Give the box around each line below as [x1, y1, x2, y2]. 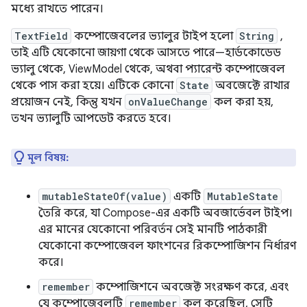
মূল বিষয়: [27, 151, 69, 164]
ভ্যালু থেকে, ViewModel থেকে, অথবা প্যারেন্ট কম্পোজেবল [11, 62, 285, 76]
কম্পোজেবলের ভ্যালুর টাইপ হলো [71, 29, 236, 43]
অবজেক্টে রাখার [212, 78, 290, 93]
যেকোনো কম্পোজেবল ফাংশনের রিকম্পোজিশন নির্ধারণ [38, 238, 296, 253]
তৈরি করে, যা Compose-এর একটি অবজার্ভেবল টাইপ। [38, 206, 293, 220]
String [239, 29, 274, 42]
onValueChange [128, 95, 208, 108]
